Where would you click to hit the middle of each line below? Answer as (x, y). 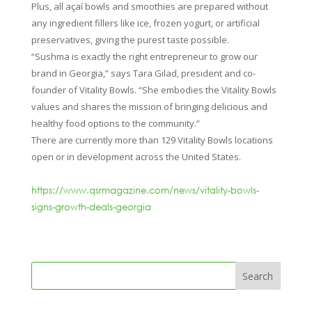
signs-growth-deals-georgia (91, 206)
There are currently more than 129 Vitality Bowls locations (152, 140)
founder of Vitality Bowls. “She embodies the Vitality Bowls (154, 89)
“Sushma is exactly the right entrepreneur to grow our (144, 56)
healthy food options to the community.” (115, 123)
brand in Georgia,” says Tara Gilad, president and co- (143, 73)
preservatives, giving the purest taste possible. (130, 39)
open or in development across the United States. (136, 156)
